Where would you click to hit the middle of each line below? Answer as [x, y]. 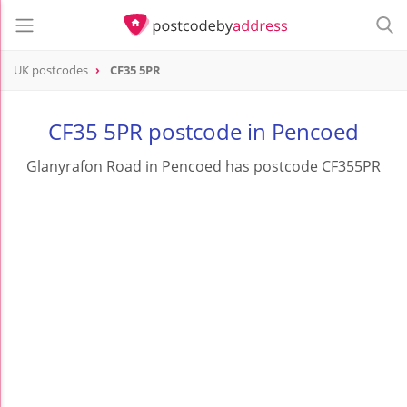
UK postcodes [51, 70]
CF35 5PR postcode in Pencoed [203, 132]
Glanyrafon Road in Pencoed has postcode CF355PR [203, 167]
